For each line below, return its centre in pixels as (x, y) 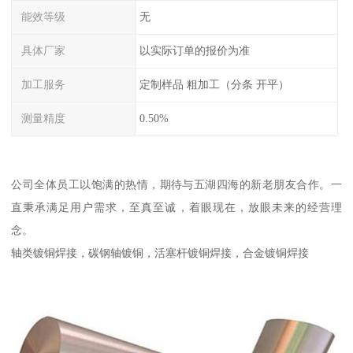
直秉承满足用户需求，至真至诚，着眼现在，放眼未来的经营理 (176, 208)
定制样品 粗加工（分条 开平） (214, 85)
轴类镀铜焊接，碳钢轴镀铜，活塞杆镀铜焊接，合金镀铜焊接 (160, 253)
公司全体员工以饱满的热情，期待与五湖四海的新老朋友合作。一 (176, 185)
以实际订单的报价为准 (194, 51)
